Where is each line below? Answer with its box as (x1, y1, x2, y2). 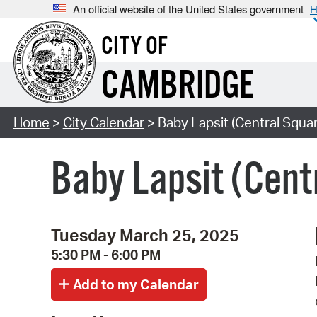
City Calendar (62, 114, 144, 132)
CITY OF (100, 31, 168, 63)
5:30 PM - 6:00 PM (51, 246, 161, 263)
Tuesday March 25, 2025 (51, 224, 239, 246)
